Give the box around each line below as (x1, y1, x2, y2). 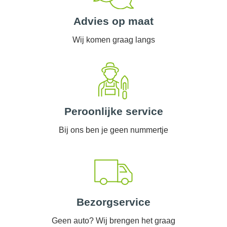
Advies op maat (73, 15, 154, 27)
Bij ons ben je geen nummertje (59, 125, 168, 134)
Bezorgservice (77, 196, 150, 208)
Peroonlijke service (64, 105, 163, 117)
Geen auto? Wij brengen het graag (52, 216, 175, 225)
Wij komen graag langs (72, 35, 155, 44)
